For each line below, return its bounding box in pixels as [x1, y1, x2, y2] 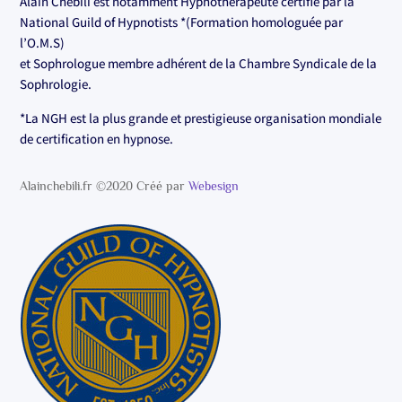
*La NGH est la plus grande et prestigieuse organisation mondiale [20, 109, 382, 127]
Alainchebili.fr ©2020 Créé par [20, 178, 189, 193]
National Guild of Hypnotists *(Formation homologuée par [20, 13, 344, 31]
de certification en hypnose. [20, 129, 174, 147]
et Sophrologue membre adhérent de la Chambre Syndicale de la [20, 54, 378, 72]
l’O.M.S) [20, 33, 66, 51]
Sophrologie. [20, 74, 92, 92]
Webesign [188, 178, 240, 193]
